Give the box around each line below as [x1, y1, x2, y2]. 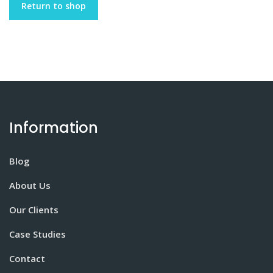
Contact [9, 252, 45, 264]
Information [9, 118, 98, 138]
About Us [9, 179, 51, 191]
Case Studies [9, 228, 66, 240]
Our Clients [9, 204, 58, 216]
